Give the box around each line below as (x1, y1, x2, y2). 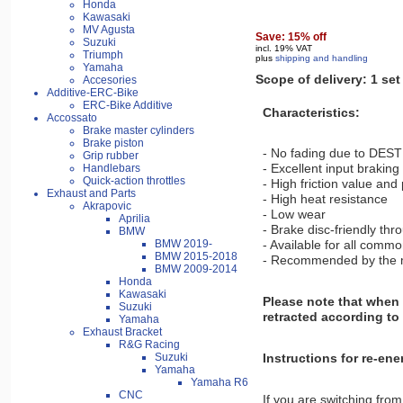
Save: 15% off (255, 31, 327, 44)
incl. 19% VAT (255, 43, 313, 54)
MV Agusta (83, 23, 135, 37)
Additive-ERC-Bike (47, 86, 139, 100)
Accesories (83, 74, 137, 87)
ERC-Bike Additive (83, 99, 173, 112)
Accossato (47, 112, 97, 125)
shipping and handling (275, 53, 369, 64)
